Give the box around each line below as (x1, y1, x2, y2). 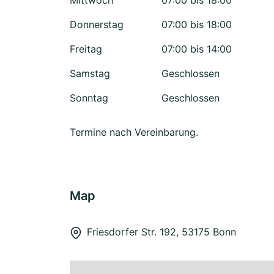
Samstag (70, 67, 110, 80)
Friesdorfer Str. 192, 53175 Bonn (87, 226, 236, 238)
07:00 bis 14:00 (161, 43, 232, 55)
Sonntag (70, 92, 108, 104)
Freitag (70, 43, 102, 55)
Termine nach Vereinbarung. (70, 126, 198, 138)
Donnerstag (70, 18, 124, 31)
